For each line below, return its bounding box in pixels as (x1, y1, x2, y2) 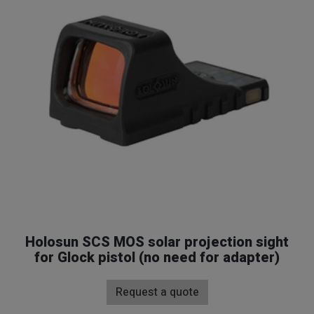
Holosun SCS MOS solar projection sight (25, 231, 289, 252)
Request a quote (115, 283, 199, 301)
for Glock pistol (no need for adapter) (34, 247, 280, 268)
